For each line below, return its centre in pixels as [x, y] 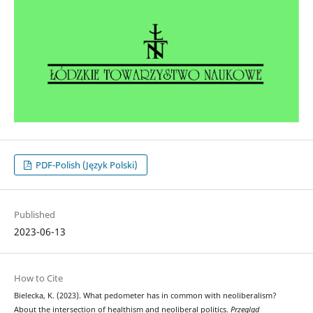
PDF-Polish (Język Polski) [86, 165]
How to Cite [38, 278]
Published [34, 215]
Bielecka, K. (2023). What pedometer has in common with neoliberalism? [145, 296]
